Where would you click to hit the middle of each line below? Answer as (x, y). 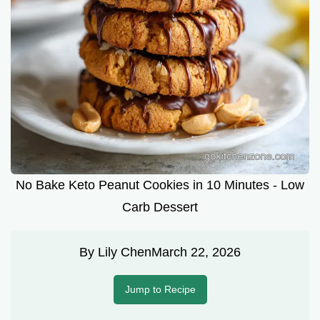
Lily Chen (125, 252)
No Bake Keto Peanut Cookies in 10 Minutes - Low (160, 185)
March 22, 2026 (196, 252)
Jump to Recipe (160, 290)
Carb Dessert (160, 207)
